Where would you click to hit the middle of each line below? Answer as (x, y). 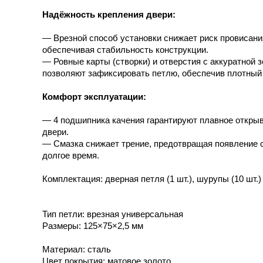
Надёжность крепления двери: (109, 15)
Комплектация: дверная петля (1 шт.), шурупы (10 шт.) (152, 179)
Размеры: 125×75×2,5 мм (93, 226)
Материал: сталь (77, 250)
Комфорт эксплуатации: (94, 97)
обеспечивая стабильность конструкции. (125, 50)
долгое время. (71, 156)
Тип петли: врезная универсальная (113, 215)
